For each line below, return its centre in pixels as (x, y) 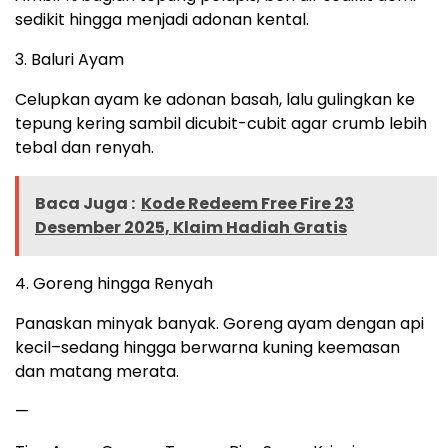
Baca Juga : (85, 204)
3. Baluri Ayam (69, 60)
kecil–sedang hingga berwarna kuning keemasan (207, 348)
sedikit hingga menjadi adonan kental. (162, 20)
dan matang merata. (97, 372)
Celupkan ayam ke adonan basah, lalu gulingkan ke (215, 100)
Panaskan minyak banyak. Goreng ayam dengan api (219, 324)
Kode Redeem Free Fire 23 (247, 204)
